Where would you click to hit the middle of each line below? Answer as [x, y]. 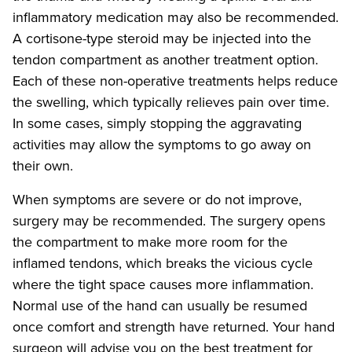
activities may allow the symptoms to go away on [162, 145]
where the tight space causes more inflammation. [163, 284]
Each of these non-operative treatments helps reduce [175, 81]
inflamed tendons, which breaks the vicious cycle [163, 263]
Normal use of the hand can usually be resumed [160, 306]
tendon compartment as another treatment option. [165, 60]
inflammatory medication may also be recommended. [176, 17]
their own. [43, 166]
